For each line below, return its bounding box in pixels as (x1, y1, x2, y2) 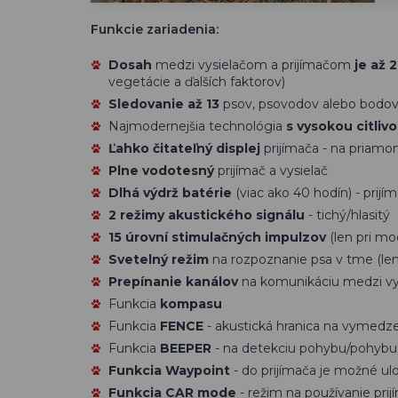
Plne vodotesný (108, 163, 218, 179)
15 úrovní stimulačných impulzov (108, 229, 326, 245)
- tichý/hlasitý (305, 207, 390, 223)
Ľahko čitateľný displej (108, 140, 264, 156)
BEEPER (160, 340, 211, 356)
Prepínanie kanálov (108, 274, 238, 290)
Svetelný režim (108, 251, 209, 267)
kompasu (160, 296, 222, 312)
